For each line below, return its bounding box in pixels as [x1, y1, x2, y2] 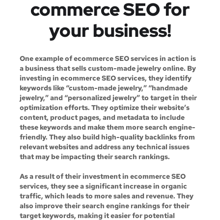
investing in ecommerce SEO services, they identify [20, 74, 192, 82]
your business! [49, 19, 171, 42]
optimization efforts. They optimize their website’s [20, 103, 190, 112]
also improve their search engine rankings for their [20, 201, 190, 210]
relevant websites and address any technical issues [20, 142, 190, 151]
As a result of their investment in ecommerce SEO [20, 172, 186, 181]
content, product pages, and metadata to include [20, 113, 185, 122]
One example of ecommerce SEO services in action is [20, 54, 196, 63]
